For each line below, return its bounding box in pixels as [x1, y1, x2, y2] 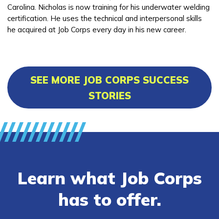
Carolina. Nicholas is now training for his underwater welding [7, 2, 210, 12]
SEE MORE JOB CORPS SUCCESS [30, 73, 189, 86]
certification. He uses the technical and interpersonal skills [7, 13, 202, 23]
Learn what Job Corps [17, 167, 202, 189]
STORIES [88, 89, 131, 102]
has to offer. [58, 188, 161, 210]
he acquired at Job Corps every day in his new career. [7, 24, 188, 34]
